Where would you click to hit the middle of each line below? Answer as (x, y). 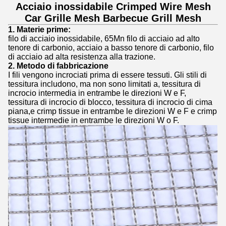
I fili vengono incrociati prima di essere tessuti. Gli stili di (107, 75)
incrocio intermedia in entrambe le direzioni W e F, (97, 93)
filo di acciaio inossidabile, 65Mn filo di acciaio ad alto (104, 39)
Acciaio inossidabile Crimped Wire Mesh (113, 7)
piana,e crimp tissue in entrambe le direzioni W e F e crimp (112, 111)
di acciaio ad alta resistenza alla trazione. (82, 57)
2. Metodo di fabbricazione (58, 66)
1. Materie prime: (39, 30)
